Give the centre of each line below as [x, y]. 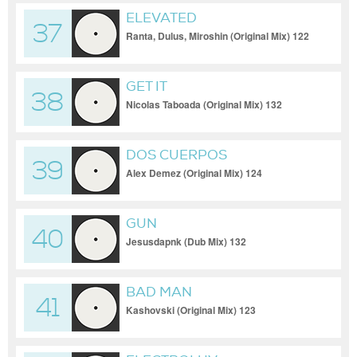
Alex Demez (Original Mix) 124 [194, 173]
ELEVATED [161, 18]
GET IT [147, 86]
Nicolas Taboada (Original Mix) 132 [204, 104]
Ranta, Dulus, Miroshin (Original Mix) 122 [218, 36]
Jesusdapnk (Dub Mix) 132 [186, 241]
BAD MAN [159, 292]
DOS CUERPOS [177, 155]
